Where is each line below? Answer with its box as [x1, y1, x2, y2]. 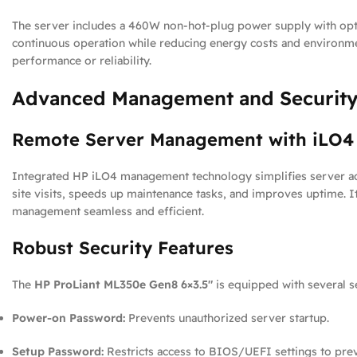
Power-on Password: [12, 311, 125, 325]
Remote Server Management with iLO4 [12, 128, 354, 151]
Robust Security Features [12, 237, 233, 259]
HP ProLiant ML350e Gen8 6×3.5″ [34, 277, 213, 292]
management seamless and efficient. [12, 204, 204, 218]
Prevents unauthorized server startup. [125, 311, 329, 325]
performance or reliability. [12, 53, 151, 68]
